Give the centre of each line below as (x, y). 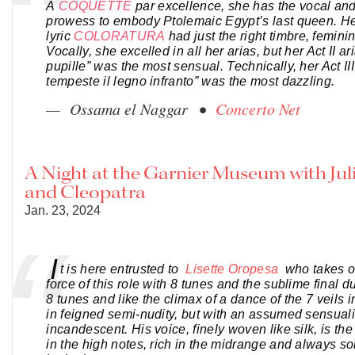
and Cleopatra (85, 193)
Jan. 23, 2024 (63, 211)
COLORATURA (120, 36)
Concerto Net (258, 109)
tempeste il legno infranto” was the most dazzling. (191, 82)
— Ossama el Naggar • (131, 109)
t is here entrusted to (123, 269)
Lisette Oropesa (234, 269)
